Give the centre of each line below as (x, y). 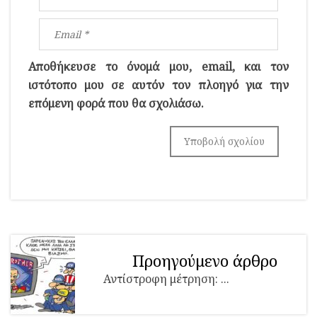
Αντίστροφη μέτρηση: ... (166, 278)
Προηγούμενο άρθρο (205, 260)
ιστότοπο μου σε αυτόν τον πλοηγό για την (158, 85)
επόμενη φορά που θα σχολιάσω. (116, 103)
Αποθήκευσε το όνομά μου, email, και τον (158, 66)
